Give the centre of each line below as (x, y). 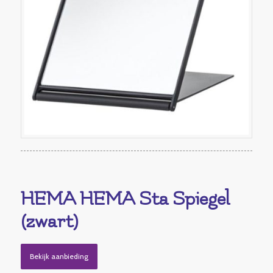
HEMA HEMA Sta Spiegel (125, 199)
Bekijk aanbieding (59, 257)
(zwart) (49, 222)
